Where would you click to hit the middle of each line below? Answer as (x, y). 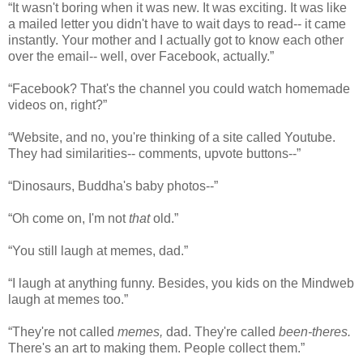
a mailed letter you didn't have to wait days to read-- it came (177, 23)
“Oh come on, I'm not (68, 218)
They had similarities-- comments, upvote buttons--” (154, 153)
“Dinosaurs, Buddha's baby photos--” (113, 186)
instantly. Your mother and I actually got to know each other (176, 40)
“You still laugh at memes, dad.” (98, 250)
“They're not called (63, 331)
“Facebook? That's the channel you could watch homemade (179, 88)
